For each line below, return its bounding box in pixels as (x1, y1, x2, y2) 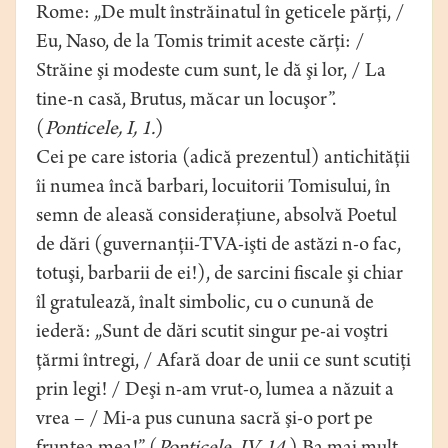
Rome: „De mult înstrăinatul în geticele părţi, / (36, 4, 405, 26)
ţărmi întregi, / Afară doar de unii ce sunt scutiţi (36, 352, 411, 374)
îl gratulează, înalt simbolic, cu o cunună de (36, 294, 374, 316)
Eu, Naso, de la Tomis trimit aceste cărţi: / (36, 33, 365, 55)
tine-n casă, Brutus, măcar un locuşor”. (36, 91, 336, 113)
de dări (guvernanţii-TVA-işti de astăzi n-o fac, (36, 236, 401, 258)
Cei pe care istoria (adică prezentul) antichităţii (36, 149, 410, 171)
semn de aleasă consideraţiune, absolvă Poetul (36, 207, 397, 229)
